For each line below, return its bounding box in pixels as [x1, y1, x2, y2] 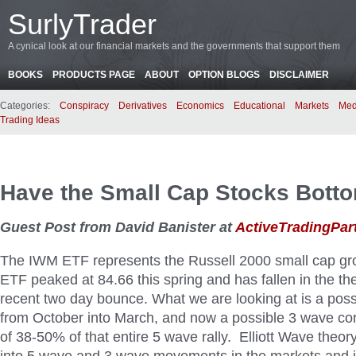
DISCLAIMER [269, 69, 329, 80]
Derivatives [118, 100, 167, 111]
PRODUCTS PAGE [52, 69, 135, 80]
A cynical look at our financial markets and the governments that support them [8, 41, 340, 52]
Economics [176, 100, 224, 111]
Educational [234, 100, 285, 111]
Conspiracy [60, 100, 109, 111]
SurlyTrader [8, 8, 157, 41]
